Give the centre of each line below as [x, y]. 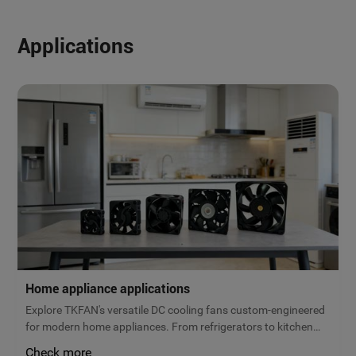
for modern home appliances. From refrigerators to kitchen [170, 327]
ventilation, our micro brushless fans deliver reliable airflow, [170, 344]
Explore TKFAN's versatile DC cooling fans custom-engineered [176, 310]
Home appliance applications [108, 289]
